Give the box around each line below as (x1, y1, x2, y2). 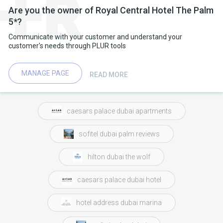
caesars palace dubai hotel (77, 175, 161, 184)
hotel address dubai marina (76, 198, 162, 207)
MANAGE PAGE (21, 69, 69, 77)
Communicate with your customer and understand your (8, 33, 182, 41)
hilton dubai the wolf (88, 152, 150, 161)
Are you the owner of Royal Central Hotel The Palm (8, 5, 214, 15)
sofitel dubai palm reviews (78, 129, 160, 138)
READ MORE (90, 70, 128, 79)
